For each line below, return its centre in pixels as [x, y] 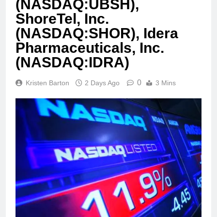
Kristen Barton [47, 83]
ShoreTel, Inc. [62, 19]
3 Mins [166, 83]
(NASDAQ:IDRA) [72, 62]
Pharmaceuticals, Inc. [90, 48]
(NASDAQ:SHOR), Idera [97, 33]
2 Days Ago [102, 83]
